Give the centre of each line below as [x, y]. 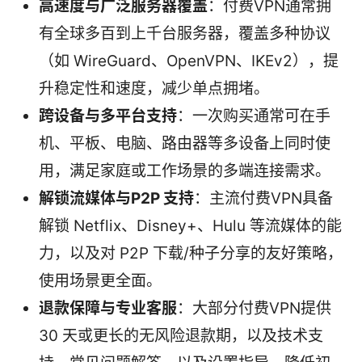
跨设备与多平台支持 [108, 116]
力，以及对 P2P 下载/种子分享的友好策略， [191, 253]
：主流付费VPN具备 [263, 198]
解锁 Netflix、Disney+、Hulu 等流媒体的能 [190, 225]
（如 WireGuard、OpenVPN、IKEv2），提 [189, 61]
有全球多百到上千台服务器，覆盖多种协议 [185, 33]
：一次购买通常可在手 [254, 116]
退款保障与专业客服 [108, 308]
